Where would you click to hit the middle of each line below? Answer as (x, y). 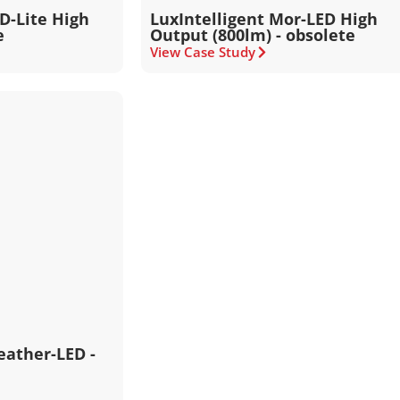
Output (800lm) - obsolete (253, 35)
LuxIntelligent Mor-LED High (264, 19)
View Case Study (203, 52)
